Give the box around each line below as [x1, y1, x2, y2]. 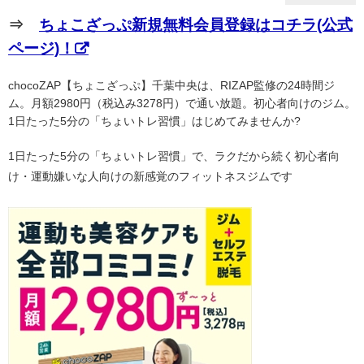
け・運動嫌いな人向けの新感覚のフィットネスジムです [8, 169, 292, 183]
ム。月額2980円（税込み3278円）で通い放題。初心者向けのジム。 [8, 96, 356, 110]
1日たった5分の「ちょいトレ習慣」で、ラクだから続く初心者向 [8, 149, 340, 162]
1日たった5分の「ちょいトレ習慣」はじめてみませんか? [8, 114, 301, 128]
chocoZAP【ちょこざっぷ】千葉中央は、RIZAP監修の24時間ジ [8, 78, 335, 92]
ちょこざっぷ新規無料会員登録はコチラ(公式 [39, 15, 353, 33]
